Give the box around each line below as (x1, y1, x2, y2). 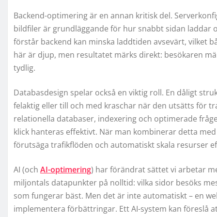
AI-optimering (40, 164, 91, 175)
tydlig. (14, 62, 35, 73)
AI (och (14, 164, 40, 175)
